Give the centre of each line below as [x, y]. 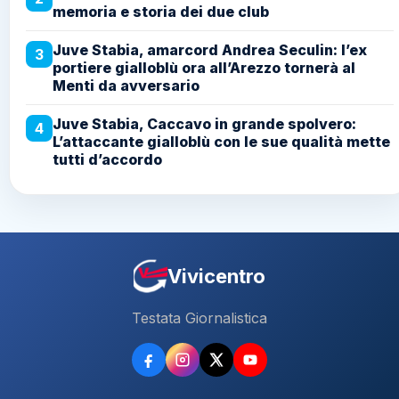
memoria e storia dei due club [161, 12]
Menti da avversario [126, 86]
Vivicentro [216, 277]
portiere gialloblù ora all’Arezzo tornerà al [204, 68]
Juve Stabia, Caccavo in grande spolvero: [204, 124]
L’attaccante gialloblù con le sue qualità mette [221, 142]
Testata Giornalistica [199, 318]
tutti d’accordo [107, 160]
